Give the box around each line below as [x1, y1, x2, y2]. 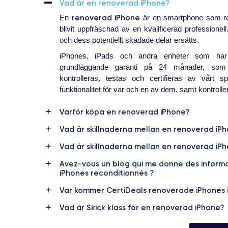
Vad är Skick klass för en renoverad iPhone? [60, 203, 224, 213]
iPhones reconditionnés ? [60, 168, 154, 178]
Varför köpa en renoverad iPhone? [60, 107, 189, 117]
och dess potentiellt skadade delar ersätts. [60, 36, 199, 45]
